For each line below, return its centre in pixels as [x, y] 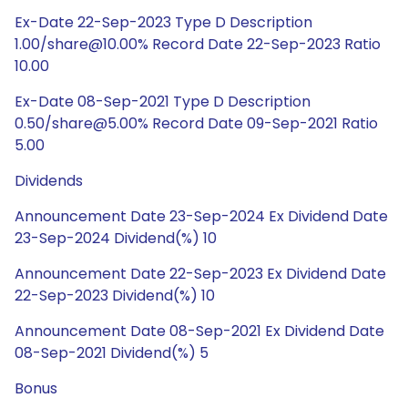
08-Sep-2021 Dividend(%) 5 [112, 353]
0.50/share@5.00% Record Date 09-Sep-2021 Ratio [196, 123]
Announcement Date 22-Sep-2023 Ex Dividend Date [200, 274]
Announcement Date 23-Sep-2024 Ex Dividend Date [201, 216]
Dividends [49, 181]
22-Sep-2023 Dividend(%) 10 [115, 296]
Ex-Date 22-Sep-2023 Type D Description [163, 22]
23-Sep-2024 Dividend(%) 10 [116, 238]
